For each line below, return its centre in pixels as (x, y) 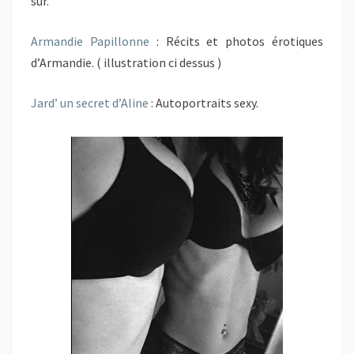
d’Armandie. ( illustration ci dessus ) (126, 62)
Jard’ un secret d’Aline (90, 103)
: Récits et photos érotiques (236, 41)
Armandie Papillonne (90, 41)
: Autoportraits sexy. (203, 103)
